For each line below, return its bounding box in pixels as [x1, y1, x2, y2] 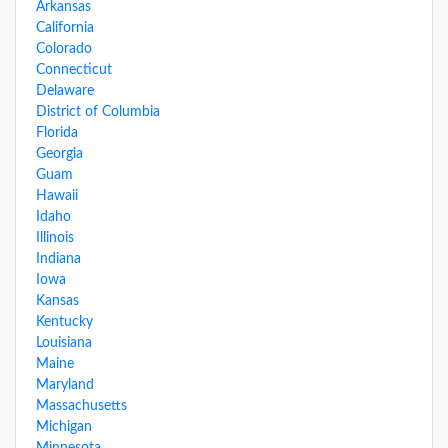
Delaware [36, 84, 94, 98]
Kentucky [36, 315, 93, 329]
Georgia [36, 147, 83, 161]
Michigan [36, 420, 92, 434]
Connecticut [36, 63, 112, 77]
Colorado [36, 42, 92, 56]
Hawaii [36, 189, 78, 203]
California [36, 21, 94, 35]
